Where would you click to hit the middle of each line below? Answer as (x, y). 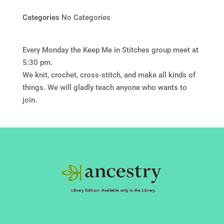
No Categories (85, 17)
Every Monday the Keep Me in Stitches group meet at (110, 50)
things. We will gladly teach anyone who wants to (104, 87)
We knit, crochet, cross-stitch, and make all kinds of (109, 75)
